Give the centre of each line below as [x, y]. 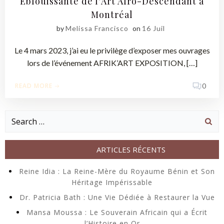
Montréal [112, 14]
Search [16, 116]
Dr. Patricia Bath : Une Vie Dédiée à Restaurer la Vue [117, 197]
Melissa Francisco [97, 28]
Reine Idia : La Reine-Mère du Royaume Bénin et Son [117, 171]
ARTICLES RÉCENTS [131, 149]
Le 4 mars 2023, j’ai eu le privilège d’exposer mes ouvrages [112, 50]
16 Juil [153, 28]
